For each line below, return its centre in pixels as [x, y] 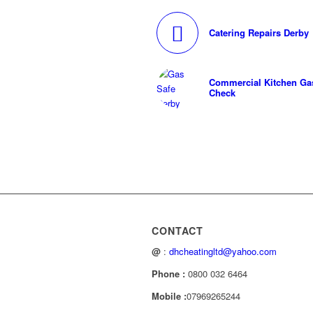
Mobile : [169, 296]
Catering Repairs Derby [259, 33]
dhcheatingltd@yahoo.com [223, 252]
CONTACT [177, 231]
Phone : [170, 274]
